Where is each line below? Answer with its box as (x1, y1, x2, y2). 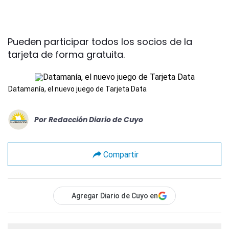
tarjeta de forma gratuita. (8, 48, 125, 61)
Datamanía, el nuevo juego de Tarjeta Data (8, 85, 147, 93)
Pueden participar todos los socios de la (8, 35, 192, 48)
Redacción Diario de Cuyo (49, 114, 143, 125)
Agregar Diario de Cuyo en (72, 192, 158, 200)
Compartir (103, 149, 139, 159)
